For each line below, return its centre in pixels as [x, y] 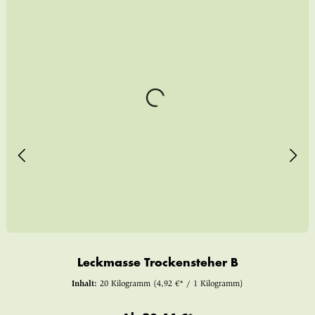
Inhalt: [86, 284]
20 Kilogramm [127, 284]
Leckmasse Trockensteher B [157, 263]
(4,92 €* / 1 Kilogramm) [198, 284]
